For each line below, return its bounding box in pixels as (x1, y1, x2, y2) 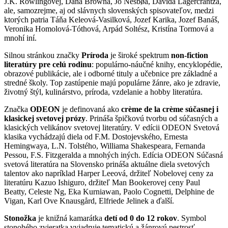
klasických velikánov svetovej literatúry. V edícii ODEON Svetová (4, 123, 219, 132)
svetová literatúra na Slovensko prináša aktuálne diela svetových (4, 159, 210, 168)
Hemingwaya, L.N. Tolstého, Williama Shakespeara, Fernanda (4, 141, 205, 150)
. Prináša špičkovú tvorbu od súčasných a (85, 113, 218, 123)
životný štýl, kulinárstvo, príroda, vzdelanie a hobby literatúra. (4, 87, 203, 96)
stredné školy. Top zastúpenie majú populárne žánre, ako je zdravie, (4, 78, 220, 87)
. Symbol (177, 213, 206, 222)
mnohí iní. (4, 33, 37, 42)
